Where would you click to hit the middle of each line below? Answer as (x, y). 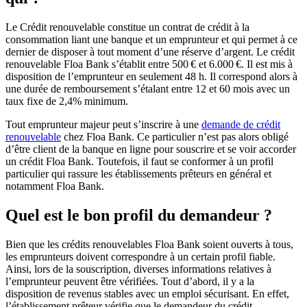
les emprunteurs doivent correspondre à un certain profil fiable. (140, 256)
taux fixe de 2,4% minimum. (67, 101)
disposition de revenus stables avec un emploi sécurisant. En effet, (147, 293)
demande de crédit (241, 124)
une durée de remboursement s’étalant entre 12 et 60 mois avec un (148, 89)
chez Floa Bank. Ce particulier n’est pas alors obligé (175, 137)
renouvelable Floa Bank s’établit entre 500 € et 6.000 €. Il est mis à (149, 64)
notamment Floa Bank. (55, 186)
